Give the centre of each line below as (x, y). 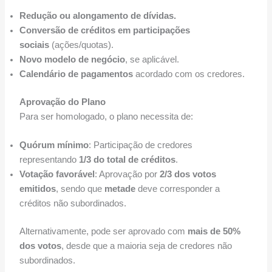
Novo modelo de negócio (72, 59)
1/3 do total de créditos (127, 160)
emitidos (37, 189)
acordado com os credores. (189, 74)
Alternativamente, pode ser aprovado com (103, 232)
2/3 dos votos (188, 175)
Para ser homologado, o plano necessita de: (106, 116)
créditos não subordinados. (73, 204)
